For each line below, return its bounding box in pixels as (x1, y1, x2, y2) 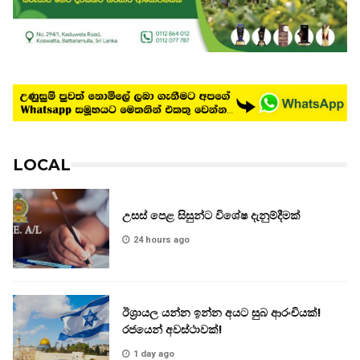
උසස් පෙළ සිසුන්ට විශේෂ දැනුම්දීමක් (122, 207, 301, 223)
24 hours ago (133, 234, 190, 245)
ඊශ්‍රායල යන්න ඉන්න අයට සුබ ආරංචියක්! (122, 305, 321, 321)
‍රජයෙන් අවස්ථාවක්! (122, 322, 222, 337)
